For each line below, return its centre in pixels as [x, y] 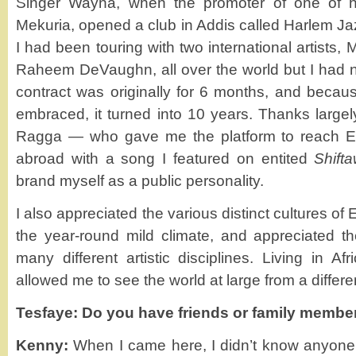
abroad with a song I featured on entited [165, 159]
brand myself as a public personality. [140, 181]
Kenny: [42, 345]
